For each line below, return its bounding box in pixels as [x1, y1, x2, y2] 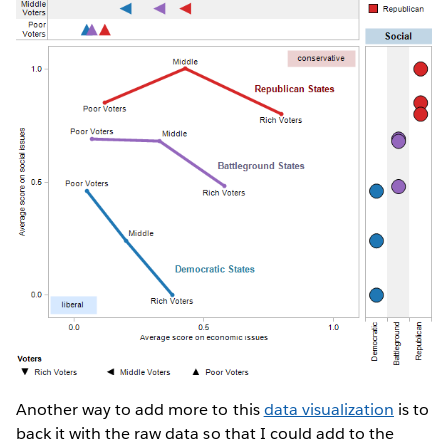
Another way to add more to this [16, 398, 264, 420]
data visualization [263, 398, 394, 420]
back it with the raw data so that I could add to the [16, 422, 394, 444]
